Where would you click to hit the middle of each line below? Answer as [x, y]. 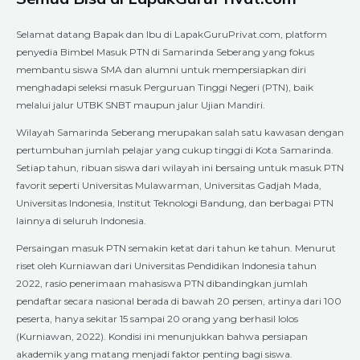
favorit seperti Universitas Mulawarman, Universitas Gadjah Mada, [169, 185]
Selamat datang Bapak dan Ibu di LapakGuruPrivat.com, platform [172, 34]
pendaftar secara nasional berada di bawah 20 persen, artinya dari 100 [179, 301]
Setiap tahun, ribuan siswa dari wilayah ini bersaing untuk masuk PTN [180, 167]
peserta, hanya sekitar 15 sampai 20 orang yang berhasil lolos [157, 318]
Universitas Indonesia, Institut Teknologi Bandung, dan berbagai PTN [175, 202]
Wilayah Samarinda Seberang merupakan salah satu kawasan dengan [180, 132]
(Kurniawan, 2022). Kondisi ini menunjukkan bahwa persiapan [162, 336]
